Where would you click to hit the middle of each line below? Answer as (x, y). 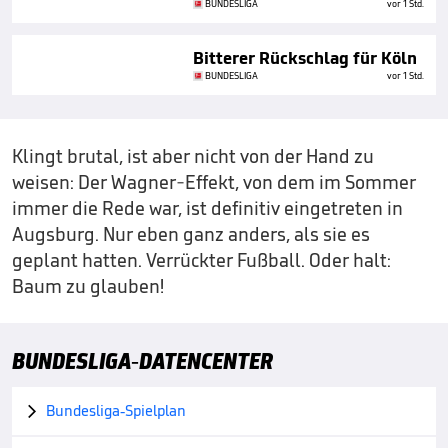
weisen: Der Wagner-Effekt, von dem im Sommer (214, 181)
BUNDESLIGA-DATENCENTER (142, 360)
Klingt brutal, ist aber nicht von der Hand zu (193, 155)
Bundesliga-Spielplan (116, 410)
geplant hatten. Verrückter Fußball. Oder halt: (201, 259)
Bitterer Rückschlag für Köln (305, 57)
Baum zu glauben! (88, 285)
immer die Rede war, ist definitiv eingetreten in (207, 207)
